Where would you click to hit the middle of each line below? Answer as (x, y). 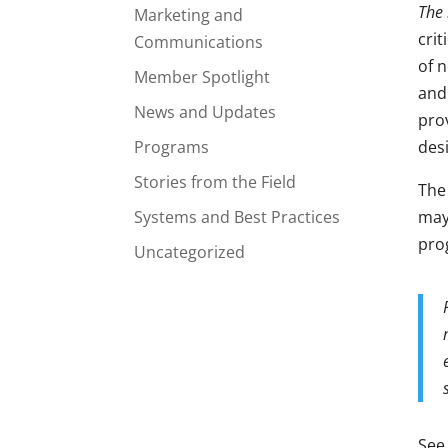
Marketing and (189, 14)
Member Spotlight (202, 76)
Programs (172, 146)
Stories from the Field (215, 181)
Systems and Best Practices (237, 216)
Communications (199, 41)
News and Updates (205, 111)
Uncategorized (190, 251)
